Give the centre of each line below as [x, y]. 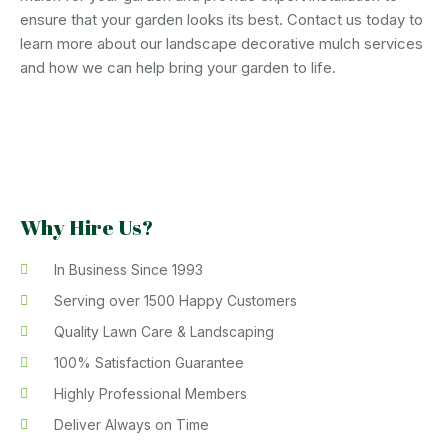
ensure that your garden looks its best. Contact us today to [221, 19]
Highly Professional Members [150, 393]
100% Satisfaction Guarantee [148, 362]
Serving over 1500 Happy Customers [175, 300]
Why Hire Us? [86, 226]
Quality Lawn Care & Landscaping [163, 331]
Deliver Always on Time [131, 424]
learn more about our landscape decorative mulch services [221, 43]
